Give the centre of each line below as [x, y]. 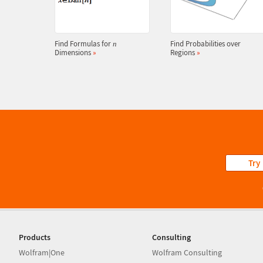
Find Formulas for [83, 44]
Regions [183, 53]
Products [35, 237]
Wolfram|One [42, 252]
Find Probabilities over [205, 44]
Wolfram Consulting [187, 252]
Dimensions [73, 53]
